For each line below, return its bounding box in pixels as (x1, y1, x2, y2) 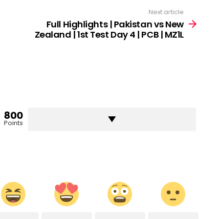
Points (3, 118, 23, 128)
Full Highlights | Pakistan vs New (46, 18, 184, 31)
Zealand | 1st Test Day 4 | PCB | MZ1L (34, 28, 184, 41)
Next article (149, 7, 184, 17)
